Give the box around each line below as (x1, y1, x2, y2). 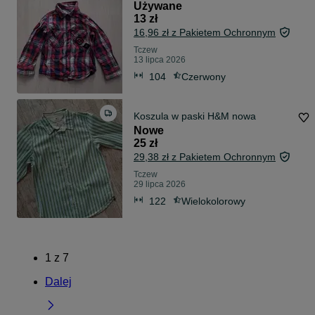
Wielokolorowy (181, 195, 245, 207)
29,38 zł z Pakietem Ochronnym (134, 151, 276, 163)
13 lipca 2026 (134, 55, 186, 65)
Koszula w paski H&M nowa (134, 110, 256, 122)
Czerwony (181, 70, 226, 82)
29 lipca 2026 (134, 179, 186, 190)
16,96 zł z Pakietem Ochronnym (134, 27, 276, 39)
